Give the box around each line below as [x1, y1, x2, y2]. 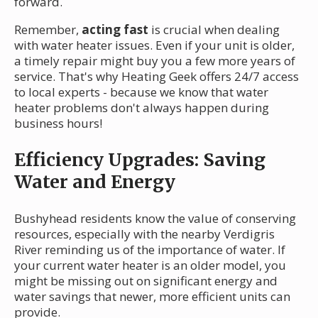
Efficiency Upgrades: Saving [14, 148, 265, 172]
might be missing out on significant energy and [14, 273, 278, 290]
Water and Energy [14, 170, 175, 194]
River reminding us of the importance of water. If [14, 241, 285, 258]
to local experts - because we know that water [14, 84, 268, 101]
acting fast [82, 21, 148, 38]
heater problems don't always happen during [14, 99, 269, 116]
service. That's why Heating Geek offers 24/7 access [14, 68, 299, 85]
